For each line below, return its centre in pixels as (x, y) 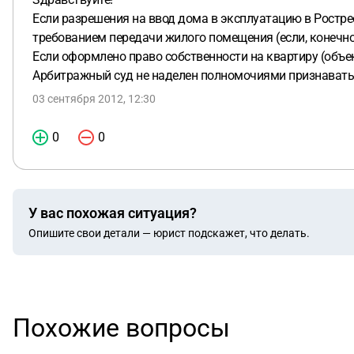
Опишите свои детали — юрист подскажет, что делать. (169, 233)
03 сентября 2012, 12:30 (94, 99)
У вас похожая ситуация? (113, 213)
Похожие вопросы (121, 328)
